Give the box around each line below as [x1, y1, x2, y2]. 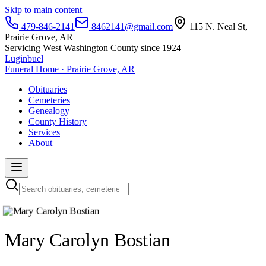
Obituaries [28, 84, 67, 94]
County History [28, 116, 87, 126]
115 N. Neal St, [187, 21, 248, 31]
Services [28, 127, 60, 137]
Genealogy [28, 106, 69, 116]
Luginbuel [5, 53, 43, 64]
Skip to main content [5, 5, 82, 15]
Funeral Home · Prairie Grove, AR [5, 64, 135, 74]
